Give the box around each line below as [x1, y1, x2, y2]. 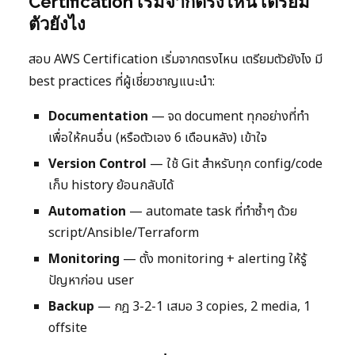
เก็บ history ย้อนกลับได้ [48, 176, 174, 196]
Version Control [48, 155, 147, 174]
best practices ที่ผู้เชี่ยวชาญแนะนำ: [29, 72, 215, 92]
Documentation [48, 107, 148, 127]
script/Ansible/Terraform [48, 223, 199, 243]
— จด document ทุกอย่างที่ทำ [148, 107, 309, 127]
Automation [48, 202, 126, 222]
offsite [48, 319, 87, 338]
